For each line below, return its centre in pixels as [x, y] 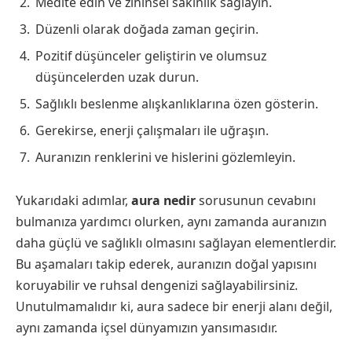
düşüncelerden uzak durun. [117, 77]
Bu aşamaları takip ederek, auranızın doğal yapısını [166, 264]
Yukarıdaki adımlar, [73, 201]
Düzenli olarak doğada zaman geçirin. [147, 29]
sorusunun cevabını [256, 201]
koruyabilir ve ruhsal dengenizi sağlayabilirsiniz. [157, 286]
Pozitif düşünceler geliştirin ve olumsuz [151, 55]
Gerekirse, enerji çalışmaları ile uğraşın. [152, 130]
